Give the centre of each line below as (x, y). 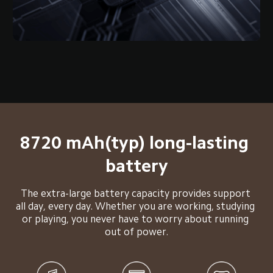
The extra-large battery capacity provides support (136, 194)
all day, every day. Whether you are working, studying (136, 207)
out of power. (136, 232)
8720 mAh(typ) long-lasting (136, 142)
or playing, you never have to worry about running (136, 219)
